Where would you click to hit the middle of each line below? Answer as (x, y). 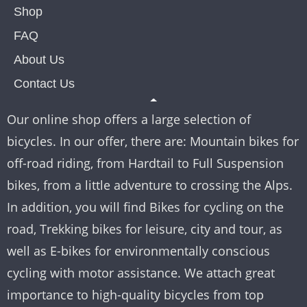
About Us (39, 60)
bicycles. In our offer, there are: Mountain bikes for (153, 142)
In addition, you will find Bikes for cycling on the (145, 207)
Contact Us (44, 84)
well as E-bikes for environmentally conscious (138, 251)
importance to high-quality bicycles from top (135, 295)
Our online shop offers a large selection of (129, 120)
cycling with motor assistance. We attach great (141, 273)
